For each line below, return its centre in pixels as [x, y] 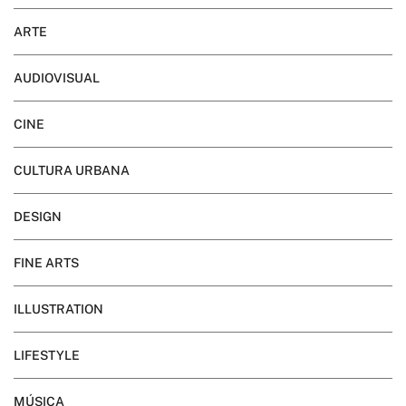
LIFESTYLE [47, 355]
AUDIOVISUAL [57, 77]
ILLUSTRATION [58, 309]
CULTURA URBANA [72, 170]
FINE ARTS [46, 262]
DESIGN [38, 216]
